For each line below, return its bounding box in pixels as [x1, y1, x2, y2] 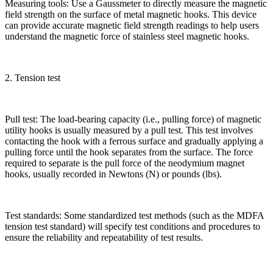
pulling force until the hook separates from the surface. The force [5, 146, 253, 157]
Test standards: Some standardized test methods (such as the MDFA [5, 210, 264, 221]
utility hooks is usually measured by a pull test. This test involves [5, 124, 253, 135]
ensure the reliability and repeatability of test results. [5, 232, 203, 243]
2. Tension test [5, 72, 60, 83]
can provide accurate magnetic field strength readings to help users [5, 19, 259, 30]
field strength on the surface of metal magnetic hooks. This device [5, 9, 257, 19]
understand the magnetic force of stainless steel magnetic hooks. [5, 30, 249, 41]
